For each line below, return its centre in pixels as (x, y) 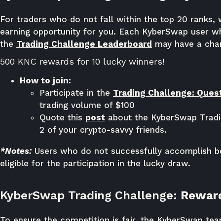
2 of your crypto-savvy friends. (103, 130)
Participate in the (76, 93)
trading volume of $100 (87, 105)
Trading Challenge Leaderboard (84, 44)
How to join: (45, 80)
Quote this (62, 117)
